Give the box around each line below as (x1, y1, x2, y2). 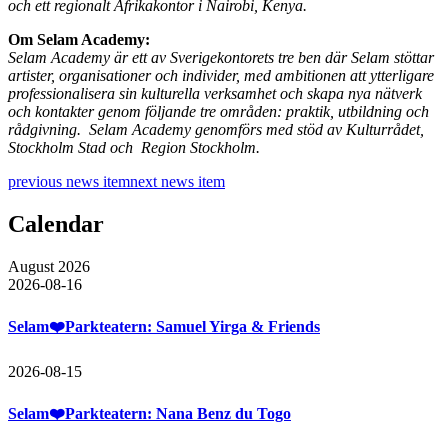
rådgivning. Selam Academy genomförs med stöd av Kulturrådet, (8, 120, 424, 138)
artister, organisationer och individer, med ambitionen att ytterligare (8, 66, 434, 84)
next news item (130, 172, 225, 190)
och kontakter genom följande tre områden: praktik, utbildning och (8, 102, 429, 120)
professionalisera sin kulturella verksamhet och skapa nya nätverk (8, 84, 422, 102)
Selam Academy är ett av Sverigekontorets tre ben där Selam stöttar (8, 48, 434, 66)
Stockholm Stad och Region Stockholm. (8, 138, 260, 156)
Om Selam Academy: (8, 30, 150, 48)
